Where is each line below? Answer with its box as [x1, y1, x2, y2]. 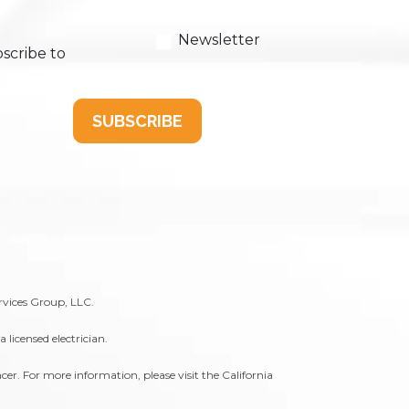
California [221, 368, 273, 382]
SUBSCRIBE [91, 111, 183, 131]
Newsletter [178, 31, 260, 48]
